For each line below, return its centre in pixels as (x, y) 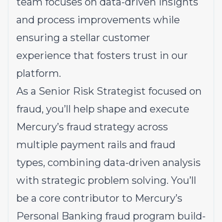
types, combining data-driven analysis (109, 163)
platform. (39, 73)
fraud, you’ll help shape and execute (103, 109)
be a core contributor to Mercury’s (99, 198)
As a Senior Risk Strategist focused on (109, 91)
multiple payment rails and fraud (96, 145)
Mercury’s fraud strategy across (92, 127)
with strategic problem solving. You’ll (106, 180)
